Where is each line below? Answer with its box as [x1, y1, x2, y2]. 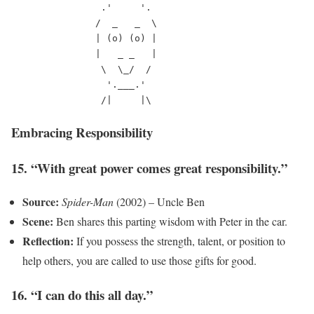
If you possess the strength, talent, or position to [74, 233, 285, 249]
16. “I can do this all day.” [11, 285, 153, 304]
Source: [22, 193, 59, 210]
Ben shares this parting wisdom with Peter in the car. [53, 214, 287, 229]
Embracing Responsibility [11, 122, 153, 142]
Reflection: [22, 233, 74, 250]
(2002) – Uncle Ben [114, 194, 205, 210]
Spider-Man [62, 194, 114, 210]
